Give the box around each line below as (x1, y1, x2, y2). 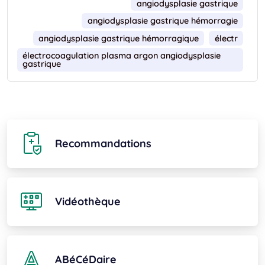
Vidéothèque (55, 194, 121, 208)
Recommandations (55, 136, 151, 150)
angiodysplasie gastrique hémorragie (87, 15, 238, 27)
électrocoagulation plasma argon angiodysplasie (22, 50, 224, 62)
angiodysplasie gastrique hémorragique (38, 33, 199, 44)
